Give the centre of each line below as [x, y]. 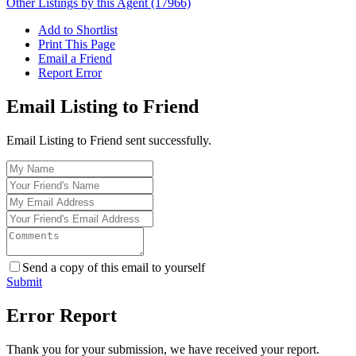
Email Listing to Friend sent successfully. [109, 141]
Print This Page [77, 44]
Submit [24, 282]
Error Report [62, 316]
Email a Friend [75, 59]
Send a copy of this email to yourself [114, 268]
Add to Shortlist [78, 30]
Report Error [70, 73]
